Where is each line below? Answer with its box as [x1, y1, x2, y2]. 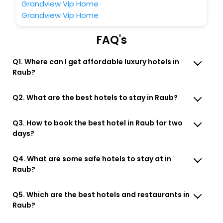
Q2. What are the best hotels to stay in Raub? [12, 92, 178, 103]
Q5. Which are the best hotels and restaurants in [12, 189, 190, 200]
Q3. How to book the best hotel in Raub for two [12, 117, 183, 128]
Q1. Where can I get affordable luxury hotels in [12, 56, 180, 67]
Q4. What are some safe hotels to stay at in [12, 153, 172, 164]
